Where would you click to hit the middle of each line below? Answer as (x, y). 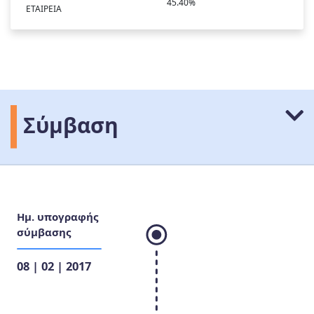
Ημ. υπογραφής (57, 217)
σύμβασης (44, 232)
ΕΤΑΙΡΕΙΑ (44, 9)
